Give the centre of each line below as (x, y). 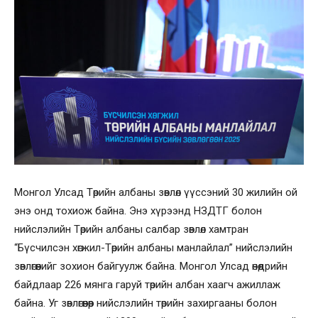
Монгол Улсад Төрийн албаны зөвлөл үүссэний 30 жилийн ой (156, 192)
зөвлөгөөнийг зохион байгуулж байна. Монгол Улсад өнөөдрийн (151, 266)
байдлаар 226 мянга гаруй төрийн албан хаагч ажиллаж (147, 284)
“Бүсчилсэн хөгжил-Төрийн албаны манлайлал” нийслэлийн (153, 247)
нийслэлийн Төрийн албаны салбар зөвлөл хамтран (131, 229)
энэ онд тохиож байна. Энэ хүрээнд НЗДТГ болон (138, 210)
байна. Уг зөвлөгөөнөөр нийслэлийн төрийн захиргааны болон (146, 303)
